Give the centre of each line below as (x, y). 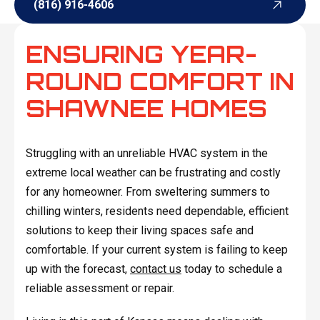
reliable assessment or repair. (100, 288)
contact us (155, 269)
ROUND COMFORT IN (160, 81)
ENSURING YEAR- (141, 54)
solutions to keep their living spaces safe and (139, 230)
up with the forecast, (77, 269)
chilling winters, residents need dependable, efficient (157, 211)
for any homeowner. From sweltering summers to (147, 191)
